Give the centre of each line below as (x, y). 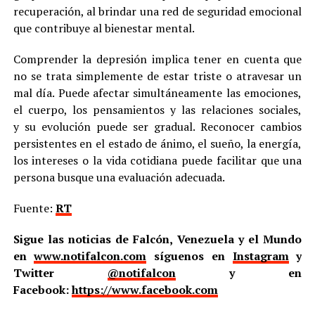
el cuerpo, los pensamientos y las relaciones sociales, (157, 110)
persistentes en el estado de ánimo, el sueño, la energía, (157, 144)
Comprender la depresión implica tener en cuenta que (157, 59)
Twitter (60, 273)
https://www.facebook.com (144, 290)
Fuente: (34, 208)
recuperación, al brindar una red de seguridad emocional (157, 12)
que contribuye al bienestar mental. (104, 28)
